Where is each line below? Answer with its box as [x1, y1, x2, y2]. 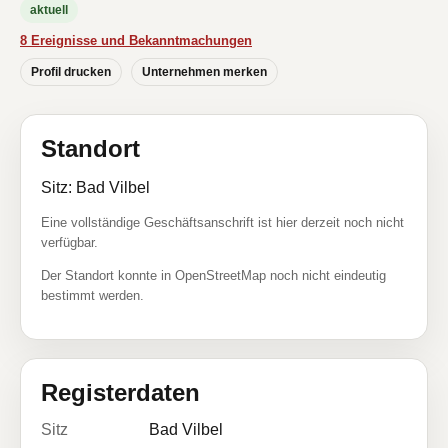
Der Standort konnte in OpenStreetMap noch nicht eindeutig [41, 268, 386, 283]
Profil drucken [31, 65, 111, 79]
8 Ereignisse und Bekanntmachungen [20, 33, 252, 48]
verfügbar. [41, 235, 98, 250]
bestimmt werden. [41, 288, 144, 303]
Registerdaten [41, 379, 200, 406]
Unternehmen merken [142, 65, 267, 79]
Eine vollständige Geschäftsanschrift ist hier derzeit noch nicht [41, 215, 404, 230]
